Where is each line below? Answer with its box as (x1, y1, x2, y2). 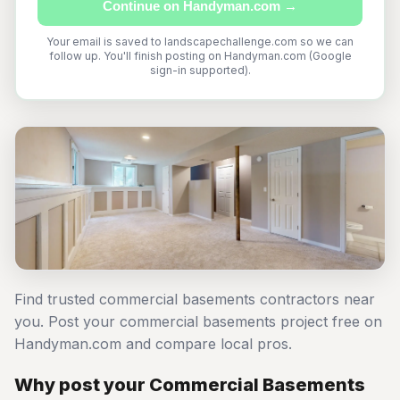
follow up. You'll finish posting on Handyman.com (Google (48, 49, 352, 62)
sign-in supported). (149, 63, 251, 77)
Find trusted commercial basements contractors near (14, 290, 375, 308)
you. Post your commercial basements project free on (14, 312, 382, 330)
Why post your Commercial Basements (14, 374, 365, 396)
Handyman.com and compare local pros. (14, 335, 292, 353)
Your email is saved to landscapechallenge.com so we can (46, 35, 354, 48)
